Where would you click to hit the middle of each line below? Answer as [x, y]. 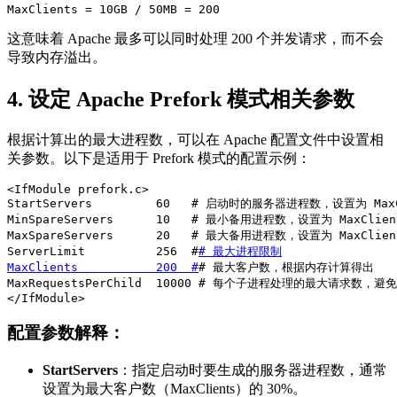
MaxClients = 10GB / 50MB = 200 [113, 10]
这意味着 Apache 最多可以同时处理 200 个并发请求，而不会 [195, 39]
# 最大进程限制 [240, 252]
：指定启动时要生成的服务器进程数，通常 [253, 370]
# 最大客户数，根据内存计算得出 [286, 268]
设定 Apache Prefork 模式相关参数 [191, 100]
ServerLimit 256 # [103, 252]
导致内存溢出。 [57, 58]
